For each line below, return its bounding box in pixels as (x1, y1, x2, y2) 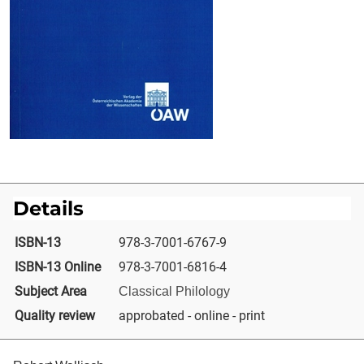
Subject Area (15, 284, 87, 299)
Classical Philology (119, 284, 230, 298)
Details (13, 197, 84, 220)
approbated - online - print (119, 308, 265, 323)
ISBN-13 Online (15, 259, 101, 275)
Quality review (15, 308, 95, 323)
